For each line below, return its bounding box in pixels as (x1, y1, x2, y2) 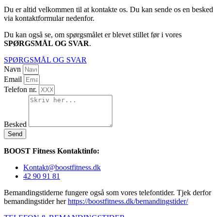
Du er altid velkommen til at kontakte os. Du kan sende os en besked (4, 5, 213, 14)
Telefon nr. (4, 85, 39, 93)
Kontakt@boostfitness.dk (23, 163, 101, 171)
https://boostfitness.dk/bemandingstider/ (68, 197, 188, 205)
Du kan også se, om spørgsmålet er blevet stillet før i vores (4, 30, 182, 39)
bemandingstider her (4, 197, 68, 205)
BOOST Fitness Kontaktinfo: (4, 146, 99, 155)
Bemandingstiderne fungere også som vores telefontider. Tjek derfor (4, 188, 211, 197)
